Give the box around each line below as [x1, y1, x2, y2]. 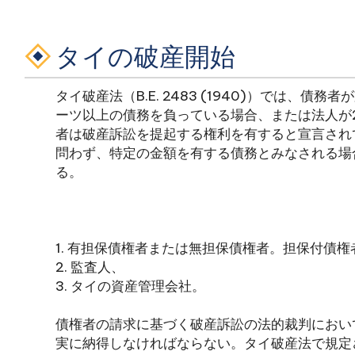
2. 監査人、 [55, 258, 124, 276]
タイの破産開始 [55, 40, 235, 72]
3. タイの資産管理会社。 [55, 277, 205, 295]
